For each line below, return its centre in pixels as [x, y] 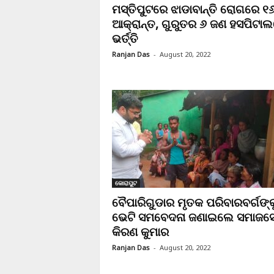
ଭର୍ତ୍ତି [125, 39]
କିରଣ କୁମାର [140, 232]
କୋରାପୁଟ [126, 183]
